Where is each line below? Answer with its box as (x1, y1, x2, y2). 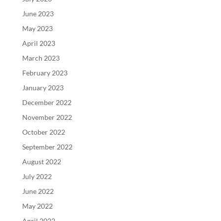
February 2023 (22, 68, 68, 77)
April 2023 (22, 38, 55, 47)
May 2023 (22, 24, 53, 33)
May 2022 (22, 201, 53, 210)
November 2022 (22, 112, 72, 121)
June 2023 (22, 9, 54, 18)
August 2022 (22, 157, 61, 166)
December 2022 (22, 98, 72, 107)
